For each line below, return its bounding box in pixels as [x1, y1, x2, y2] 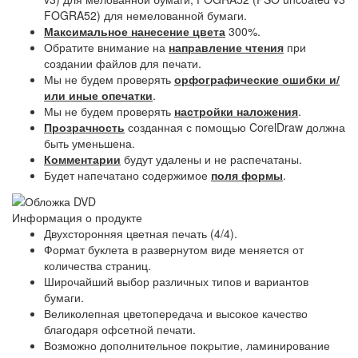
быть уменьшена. [44, 134, 135, 151]
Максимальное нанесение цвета [44, 22, 225, 39]
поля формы [211, 166, 283, 183]
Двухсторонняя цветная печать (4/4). [44, 225, 237, 241]
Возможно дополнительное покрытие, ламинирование [44, 336, 330, 353]
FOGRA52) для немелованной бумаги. [44, 6, 247, 23]
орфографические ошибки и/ [174, 70, 340, 87]
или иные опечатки [44, 86, 153, 103]
